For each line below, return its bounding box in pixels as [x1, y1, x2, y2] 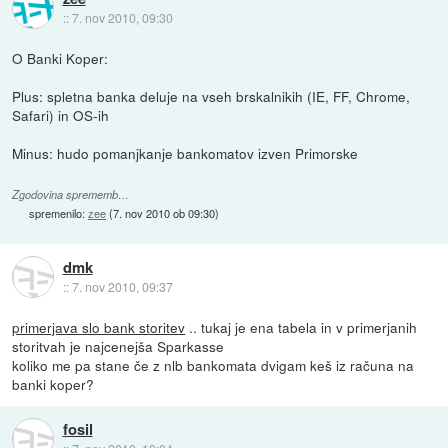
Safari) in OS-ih [12, 104, 110, 125]
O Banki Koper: [12, 47, 109, 68]
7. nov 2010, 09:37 [71, 278, 173, 296]
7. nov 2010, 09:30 [71, 9, 173, 27]
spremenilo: [29, 204, 89, 221]
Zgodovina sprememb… [12, 186, 130, 202]
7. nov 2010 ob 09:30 [113, 204, 216, 221]
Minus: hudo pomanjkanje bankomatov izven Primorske [12, 142, 359, 163]
